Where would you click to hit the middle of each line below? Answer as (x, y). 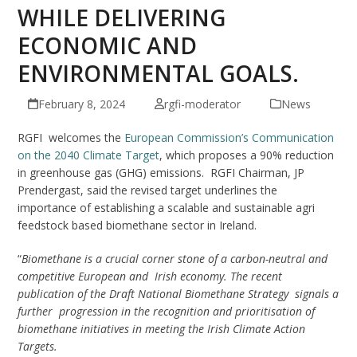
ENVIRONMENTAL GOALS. (159, 73)
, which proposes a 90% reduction (247, 155)
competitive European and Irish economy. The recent (150, 276)
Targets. (38, 346)
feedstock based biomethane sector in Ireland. (137, 225)
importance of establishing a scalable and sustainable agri (167, 207)
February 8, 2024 (81, 104)
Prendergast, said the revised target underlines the (148, 190)
